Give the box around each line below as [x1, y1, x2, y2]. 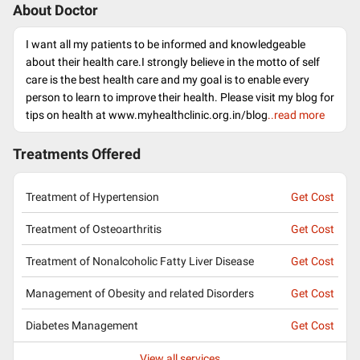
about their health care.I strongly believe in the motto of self [26, 55, 320, 68]
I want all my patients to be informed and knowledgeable [26, 38, 305, 51]
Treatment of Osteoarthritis [26, 222, 162, 235]
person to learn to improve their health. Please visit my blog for [26, 91, 334, 104]
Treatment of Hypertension [26, 190, 159, 203]
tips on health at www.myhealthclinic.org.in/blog [26, 108, 268, 121]
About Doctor [13, 2, 98, 18]
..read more [268, 108, 325, 121]
